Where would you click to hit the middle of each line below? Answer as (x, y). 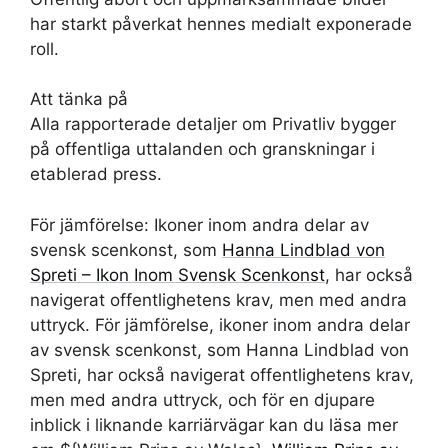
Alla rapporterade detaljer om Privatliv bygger (213, 124)
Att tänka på (79, 99)
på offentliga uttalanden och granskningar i (202, 149)
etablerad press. (96, 174)
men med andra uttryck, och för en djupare (202, 399)
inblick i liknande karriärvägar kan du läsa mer (214, 424)
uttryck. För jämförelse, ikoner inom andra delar (220, 324)
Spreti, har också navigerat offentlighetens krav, (222, 374)
